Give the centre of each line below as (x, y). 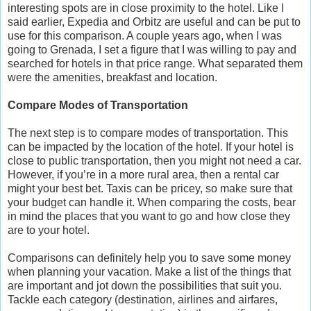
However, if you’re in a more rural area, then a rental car (143, 174)
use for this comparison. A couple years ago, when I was (145, 35)
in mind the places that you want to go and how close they (149, 216)
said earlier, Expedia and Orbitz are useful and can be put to (154, 22)
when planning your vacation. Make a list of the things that (149, 271)
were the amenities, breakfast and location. (112, 77)
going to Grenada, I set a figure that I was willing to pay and (152, 49)
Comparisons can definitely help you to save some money (149, 258)
